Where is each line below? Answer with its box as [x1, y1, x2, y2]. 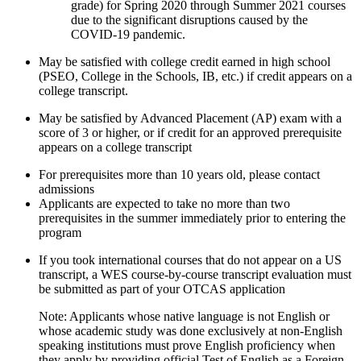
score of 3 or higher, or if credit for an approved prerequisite [39, 126, 342, 140]
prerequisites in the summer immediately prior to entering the [39, 211, 346, 226]
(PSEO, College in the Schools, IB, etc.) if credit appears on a [39, 69, 352, 84]
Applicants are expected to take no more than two [39, 197, 290, 211]
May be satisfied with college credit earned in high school [39, 55, 330, 69]
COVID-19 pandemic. [71, 27, 189, 42]
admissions [39, 182, 94, 197]
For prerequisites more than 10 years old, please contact [39, 168, 320, 182]
